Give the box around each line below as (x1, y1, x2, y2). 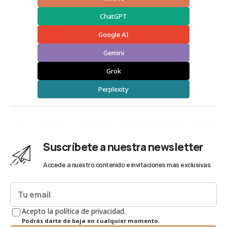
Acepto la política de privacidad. (22, 206, 126, 216)
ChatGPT (100, 11, 127, 21)
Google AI (98, 29, 129, 39)
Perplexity (98, 84, 129, 94)
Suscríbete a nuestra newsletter (43, 139, 203, 154)
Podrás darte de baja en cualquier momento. (22, 216, 160, 224)
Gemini (103, 48, 124, 57)
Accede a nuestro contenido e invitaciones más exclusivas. (43, 160, 212, 169)
